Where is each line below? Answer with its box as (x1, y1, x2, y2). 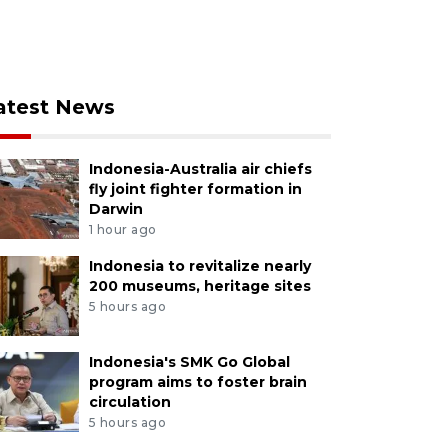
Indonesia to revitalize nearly (88, 256, 311, 275)
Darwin (88, 199, 143, 218)
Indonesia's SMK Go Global (88, 352, 290, 371)
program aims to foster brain (88, 372, 307, 391)
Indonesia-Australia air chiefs (88, 159, 312, 178)
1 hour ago (88, 221, 157, 237)
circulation (88, 392, 171, 411)
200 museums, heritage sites (88, 276, 311, 295)
